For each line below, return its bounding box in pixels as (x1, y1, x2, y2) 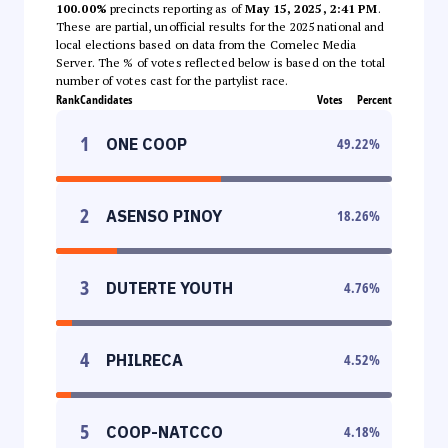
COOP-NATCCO (106, 421, 223, 442)
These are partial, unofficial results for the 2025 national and (56, 18, 385, 34)
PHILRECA (106, 349, 183, 370)
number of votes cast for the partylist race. (56, 72, 289, 88)
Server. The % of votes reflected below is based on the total (56, 54, 386, 70)
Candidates (80, 90, 132, 108)
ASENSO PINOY (106, 205, 222, 226)
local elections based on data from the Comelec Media (56, 36, 357, 52)
